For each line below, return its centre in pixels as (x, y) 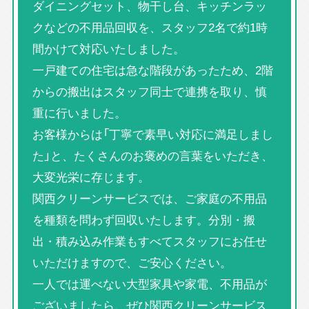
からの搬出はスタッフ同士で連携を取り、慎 (149, 91)
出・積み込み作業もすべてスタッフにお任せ (149, 241)
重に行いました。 (79, 113)
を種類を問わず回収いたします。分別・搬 (143, 220)
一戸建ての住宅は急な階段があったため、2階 (152, 70)
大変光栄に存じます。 (91, 177)
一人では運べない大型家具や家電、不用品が (149, 284)
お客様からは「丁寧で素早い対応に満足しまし (152, 134)
